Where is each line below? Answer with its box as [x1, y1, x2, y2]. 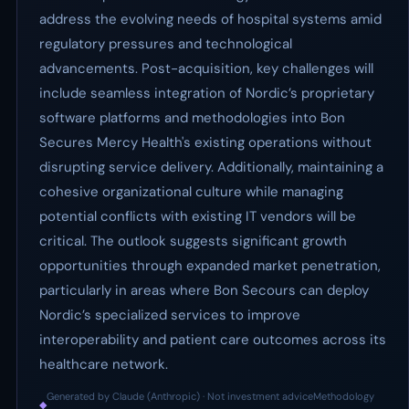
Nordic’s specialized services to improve [39, 306, 300, 324]
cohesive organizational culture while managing [39, 183, 343, 201]
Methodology [313, 390, 375, 403]
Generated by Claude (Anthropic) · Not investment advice [47, 390, 313, 403]
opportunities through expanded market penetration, [39, 257, 381, 275]
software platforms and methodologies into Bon [39, 109, 345, 127]
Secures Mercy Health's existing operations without [39, 133, 372, 152]
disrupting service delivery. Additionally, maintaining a [39, 158, 383, 176]
